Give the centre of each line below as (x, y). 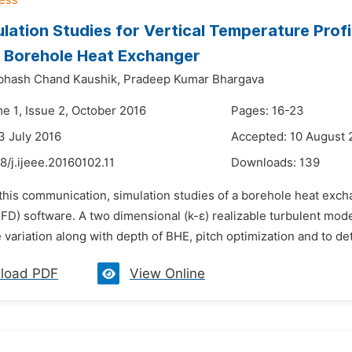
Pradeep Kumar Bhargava (194, 79)
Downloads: (265, 163)
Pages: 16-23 (268, 111)
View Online (167, 273)
